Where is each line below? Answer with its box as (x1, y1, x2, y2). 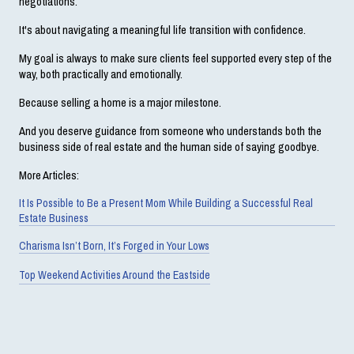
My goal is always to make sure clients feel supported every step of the (19, 50, 332, 66)
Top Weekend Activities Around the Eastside (19, 267, 210, 282)
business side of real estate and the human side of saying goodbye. (19, 138, 319, 155)
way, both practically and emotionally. (19, 66, 183, 82)
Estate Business (19, 210, 88, 225)
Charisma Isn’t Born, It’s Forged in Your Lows (19, 238, 209, 253)
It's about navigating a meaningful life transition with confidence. (19, 21, 306, 38)
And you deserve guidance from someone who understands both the (19, 122, 322, 139)
